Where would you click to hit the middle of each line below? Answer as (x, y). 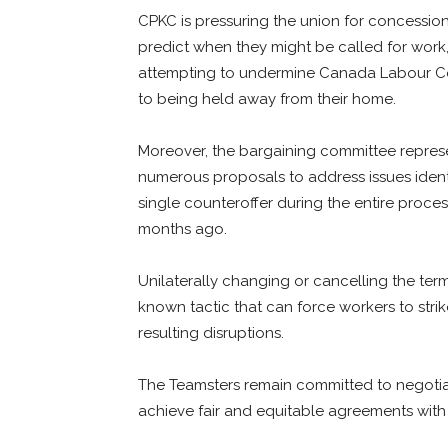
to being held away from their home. (269, 98)
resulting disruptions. (213, 332)
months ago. (184, 228)
